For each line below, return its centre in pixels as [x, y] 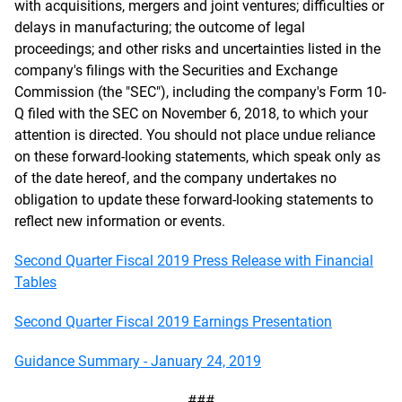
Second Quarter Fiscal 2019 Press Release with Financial [194, 261]
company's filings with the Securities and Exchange [176, 70]
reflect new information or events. [120, 221]
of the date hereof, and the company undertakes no [175, 178]
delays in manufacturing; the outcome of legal [160, 27]
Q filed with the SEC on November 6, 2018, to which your [191, 114]
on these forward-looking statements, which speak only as [197, 157]
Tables [35, 282]
